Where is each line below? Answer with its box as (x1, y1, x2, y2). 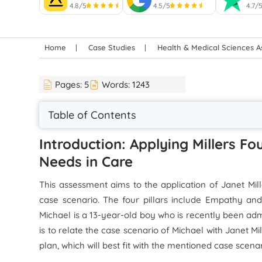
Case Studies (88, 43, 136, 52)
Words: (102, 79, 133, 90)
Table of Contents (48, 108, 137, 122)
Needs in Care (39, 153, 133, 170)
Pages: (55, 79, 85, 90)
